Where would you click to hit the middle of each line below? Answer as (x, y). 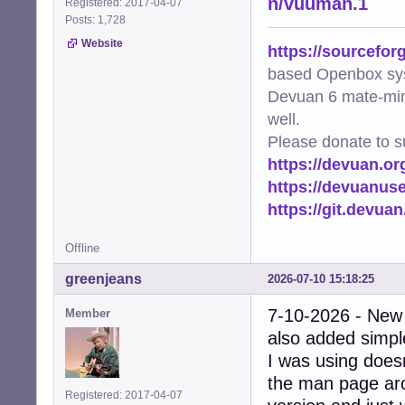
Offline (82, 249)
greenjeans (104, 279)
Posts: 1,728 (98, 20)
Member (88, 314)
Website (102, 44)
